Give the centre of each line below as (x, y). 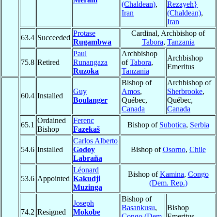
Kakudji (87, 179)
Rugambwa (92, 42)
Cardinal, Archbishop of (168, 33)
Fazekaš (86, 129)
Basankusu (138, 208)
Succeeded (54, 38)
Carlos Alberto (95, 141)
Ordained (52, 121)
